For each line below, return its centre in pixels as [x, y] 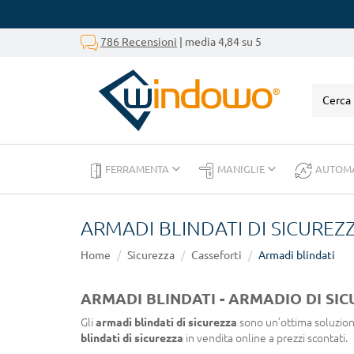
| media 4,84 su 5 [219, 41]
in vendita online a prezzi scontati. [265, 338]
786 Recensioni [139, 41]
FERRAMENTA [138, 169]
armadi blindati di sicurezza [166, 322]
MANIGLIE [242, 169]
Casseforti [217, 255]
